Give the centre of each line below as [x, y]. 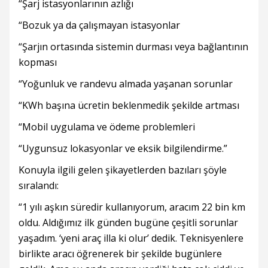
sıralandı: [39, 185]
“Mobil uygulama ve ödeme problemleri [107, 127]
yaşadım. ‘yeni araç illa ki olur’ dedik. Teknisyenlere [131, 238]
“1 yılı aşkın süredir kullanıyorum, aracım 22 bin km [132, 207]
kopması [38, 62]
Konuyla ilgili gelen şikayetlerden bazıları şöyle [123, 170]
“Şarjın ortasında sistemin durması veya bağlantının [133, 47]
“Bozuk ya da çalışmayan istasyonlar [99, 25]
